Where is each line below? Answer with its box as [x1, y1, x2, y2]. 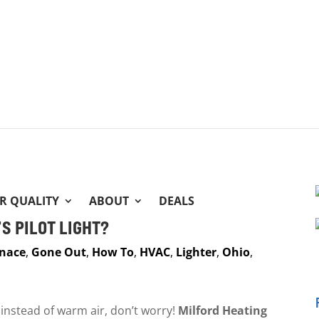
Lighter [176, 244, 217, 261]
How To [92, 244, 135, 261]
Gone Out [31, 244, 87, 261]
